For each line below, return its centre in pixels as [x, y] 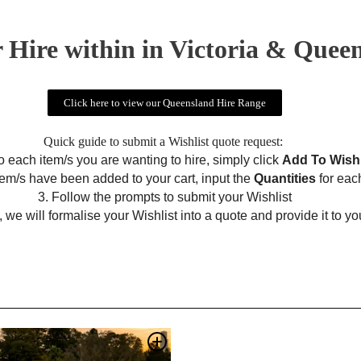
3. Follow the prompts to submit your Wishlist [164, 197]
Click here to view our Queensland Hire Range [164, 103]
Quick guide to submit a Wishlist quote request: [164, 141]
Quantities [284, 178]
